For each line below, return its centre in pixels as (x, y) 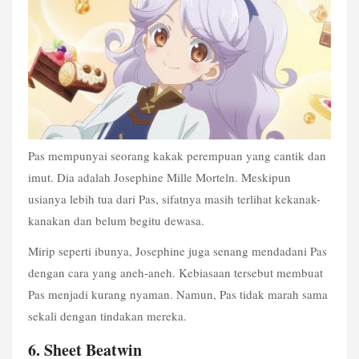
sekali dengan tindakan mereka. (107, 315)
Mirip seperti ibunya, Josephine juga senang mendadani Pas (177, 250)
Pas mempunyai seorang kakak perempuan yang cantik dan (177, 156)
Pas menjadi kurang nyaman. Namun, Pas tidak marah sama (178, 294)
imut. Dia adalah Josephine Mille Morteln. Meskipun (159, 177)
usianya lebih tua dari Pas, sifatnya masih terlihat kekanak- (174, 199)
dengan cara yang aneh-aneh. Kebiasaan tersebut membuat (175, 272)
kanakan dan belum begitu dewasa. (116, 221)
